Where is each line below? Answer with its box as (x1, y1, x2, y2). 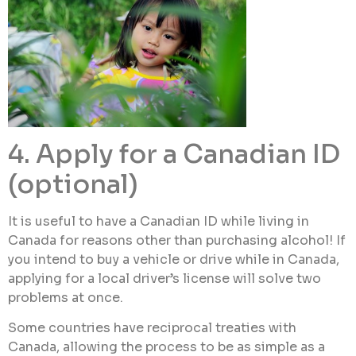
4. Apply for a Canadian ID (8, 137, 340, 170)
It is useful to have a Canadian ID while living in (8, 212, 309, 230)
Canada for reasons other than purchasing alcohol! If (8, 231, 346, 249)
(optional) (8, 168, 138, 200)
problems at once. (8, 288, 123, 306)
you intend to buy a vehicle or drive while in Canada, (8, 250, 339, 268)
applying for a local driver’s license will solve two (8, 269, 321, 287)
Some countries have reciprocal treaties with (8, 319, 296, 337)
